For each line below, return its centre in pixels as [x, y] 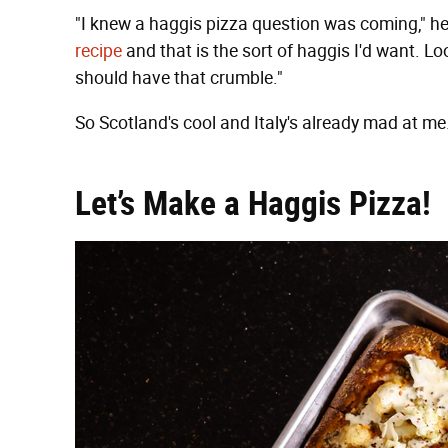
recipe [98, 51]
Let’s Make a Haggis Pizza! [253, 203]
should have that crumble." [179, 78]
